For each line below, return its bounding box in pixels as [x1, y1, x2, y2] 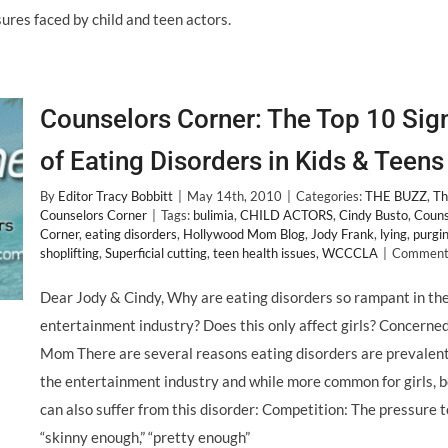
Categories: [296, 188, 365, 204]
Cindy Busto [339, 207, 408, 223]
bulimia [193, 207, 234, 223]
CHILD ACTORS [240, 207, 333, 223]
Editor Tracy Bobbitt [58, 188, 173, 204]
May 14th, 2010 [187, 188, 282, 204]
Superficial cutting [105, 245, 207, 261]
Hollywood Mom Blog [183, 226, 305, 242]
